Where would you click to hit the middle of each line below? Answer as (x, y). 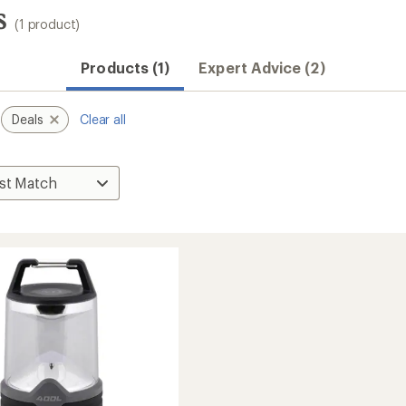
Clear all (102, 119)
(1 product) (48, 24)
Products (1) (126, 68)
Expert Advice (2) (262, 68)
